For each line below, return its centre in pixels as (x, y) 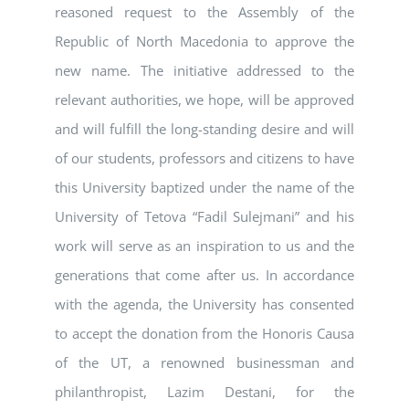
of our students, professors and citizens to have (204, 158)
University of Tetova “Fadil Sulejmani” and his (204, 217)
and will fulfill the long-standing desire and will (204, 129)
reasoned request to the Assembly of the (204, 12)
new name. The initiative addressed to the (204, 71)
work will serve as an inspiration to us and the (204, 246)
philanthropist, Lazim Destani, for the (204, 392)
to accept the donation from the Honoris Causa (204, 334)
